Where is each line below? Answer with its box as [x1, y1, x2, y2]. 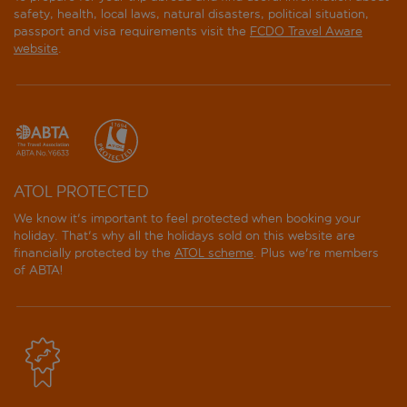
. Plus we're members [253, 244, 379, 261]
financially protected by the [14, 244, 174, 261]
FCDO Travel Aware [250, 23, 362, 39]
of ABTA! [14, 262, 63, 278]
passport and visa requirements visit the [14, 23, 250, 39]
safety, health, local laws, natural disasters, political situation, [14, 5, 369, 22]
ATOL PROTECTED [14, 181, 149, 202]
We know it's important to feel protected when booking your [14, 210, 361, 226]
